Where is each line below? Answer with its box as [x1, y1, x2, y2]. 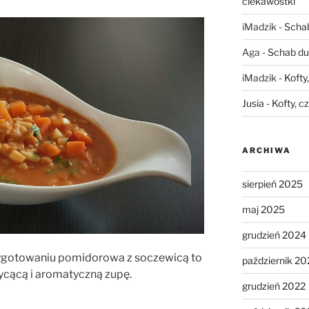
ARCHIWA [241, 145, 291, 155]
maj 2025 [241, 203, 285, 215]
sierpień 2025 [241, 177, 303, 190]
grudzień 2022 [241, 279, 306, 292]
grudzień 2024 [241, 228, 306, 241]
